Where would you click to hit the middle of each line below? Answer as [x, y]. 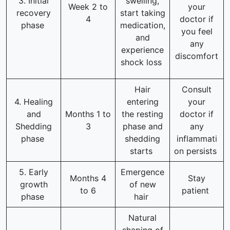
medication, [142, 25]
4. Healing [34, 102]
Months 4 [88, 178]
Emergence [142, 172]
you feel [197, 32]
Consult [197, 90]
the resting [142, 114]
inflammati [197, 139]
